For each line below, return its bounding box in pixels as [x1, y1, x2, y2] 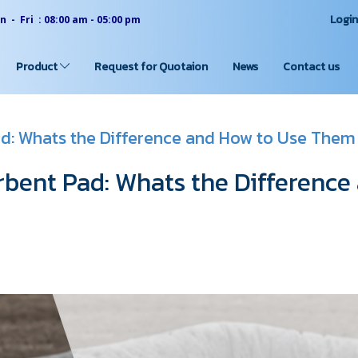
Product [16, 58, 60, 75]
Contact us [283, 58, 340, 75]
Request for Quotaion [94, 58, 209, 75]
